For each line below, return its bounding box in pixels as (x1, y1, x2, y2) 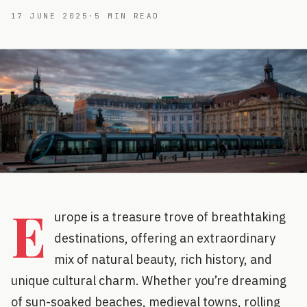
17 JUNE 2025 (11, 11, 89, 21)
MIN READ (101, 11, 160, 21)
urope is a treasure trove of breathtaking (54, 208, 286, 225)
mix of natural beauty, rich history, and (54, 251, 272, 267)
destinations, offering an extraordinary (54, 230, 275, 246)
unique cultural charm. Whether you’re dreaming (11, 272, 286, 288)
